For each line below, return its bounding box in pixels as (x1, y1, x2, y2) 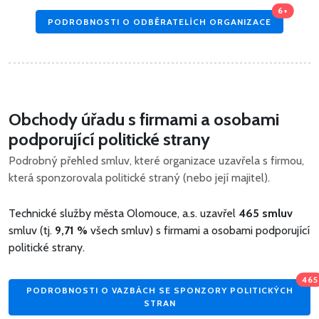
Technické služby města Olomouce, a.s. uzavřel (9, 206, 239, 221)
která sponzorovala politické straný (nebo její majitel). (9, 171, 270, 185)
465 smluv (239, 206, 293, 221)
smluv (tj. (9, 224, 55, 238)
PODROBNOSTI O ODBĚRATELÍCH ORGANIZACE (48, 16, 271, 27)
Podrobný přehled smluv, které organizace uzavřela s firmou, (9, 154, 304, 168)
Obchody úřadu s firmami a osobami (9, 109, 279, 130)
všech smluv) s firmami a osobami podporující (88, 224, 310, 238)
